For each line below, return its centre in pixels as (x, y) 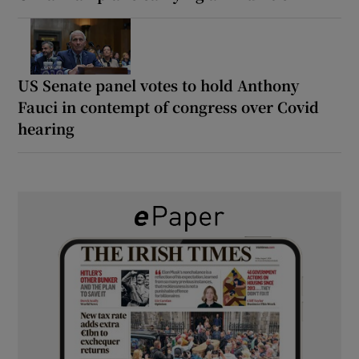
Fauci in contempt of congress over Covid (169, 106)
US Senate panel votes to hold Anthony (159, 85)
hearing (46, 128)
